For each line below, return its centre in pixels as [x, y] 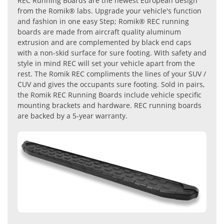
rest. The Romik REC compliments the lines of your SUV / [112, 73]
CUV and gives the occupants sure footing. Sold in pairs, [111, 84]
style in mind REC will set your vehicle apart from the [106, 63]
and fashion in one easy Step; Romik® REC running [103, 21]
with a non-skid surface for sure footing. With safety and [112, 52]
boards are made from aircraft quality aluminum [99, 31]
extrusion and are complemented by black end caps [104, 42]
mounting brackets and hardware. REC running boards [109, 105]
